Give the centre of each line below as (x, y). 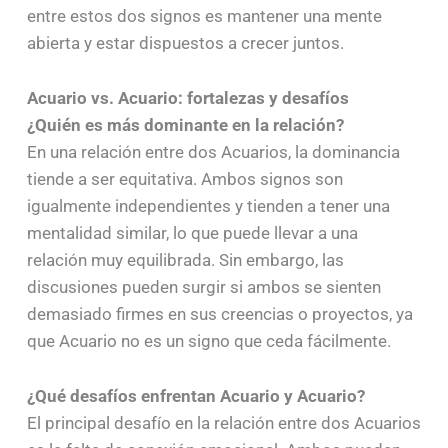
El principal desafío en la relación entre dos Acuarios (223, 422)
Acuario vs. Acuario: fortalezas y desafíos (187, 98)
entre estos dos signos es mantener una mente (204, 16)
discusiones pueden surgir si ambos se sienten (203, 287)
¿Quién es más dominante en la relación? (185, 125)
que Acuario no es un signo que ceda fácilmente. (208, 341)
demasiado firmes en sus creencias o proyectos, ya (219, 314)
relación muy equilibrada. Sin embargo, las (185, 260)
